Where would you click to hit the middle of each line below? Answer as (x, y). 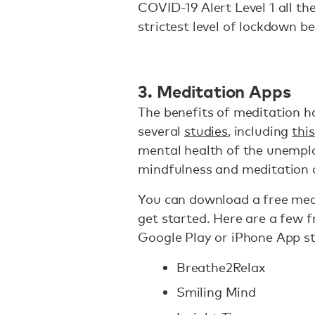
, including (260, 131)
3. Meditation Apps (214, 90)
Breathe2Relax (222, 268)
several (161, 131)
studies (206, 131)
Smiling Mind (218, 292)
